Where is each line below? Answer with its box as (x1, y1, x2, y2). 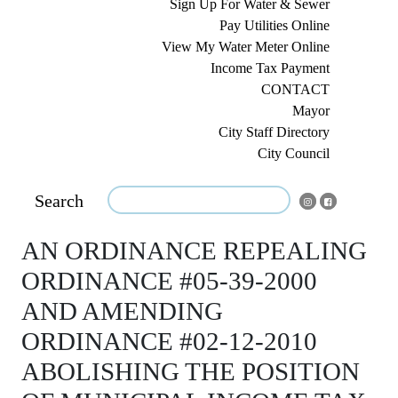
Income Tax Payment (210, 60, 330, 77)
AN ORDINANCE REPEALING (21, 236, 367, 266)
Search (34, 191, 84, 211)
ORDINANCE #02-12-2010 (21, 327, 317, 356)
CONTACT (260, 81, 330, 99)
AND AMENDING (21, 297, 223, 326)
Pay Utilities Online (219, 17, 330, 35)
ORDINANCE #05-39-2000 (21, 267, 317, 296)
